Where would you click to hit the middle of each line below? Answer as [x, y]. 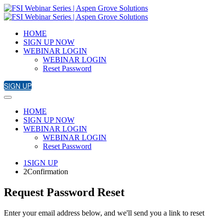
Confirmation [48, 172]
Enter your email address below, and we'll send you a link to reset [104, 213]
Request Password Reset [64, 192]
